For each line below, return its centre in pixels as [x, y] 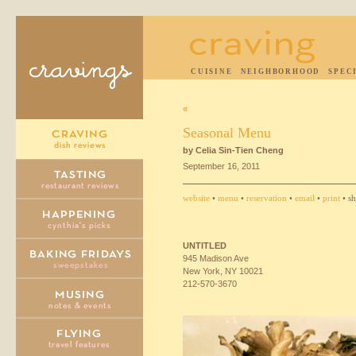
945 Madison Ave [216, 258]
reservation [267, 198]
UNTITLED [205, 246]
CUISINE [212, 72]
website [196, 198]
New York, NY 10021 [223, 271]
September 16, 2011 [221, 166]
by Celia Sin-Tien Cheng [233, 150]
